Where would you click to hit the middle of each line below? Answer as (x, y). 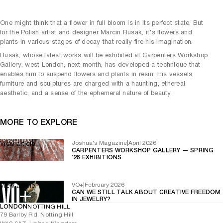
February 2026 (105, 184)
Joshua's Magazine (99, 143)
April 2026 (142, 143)
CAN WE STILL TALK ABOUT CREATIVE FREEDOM (146, 192)
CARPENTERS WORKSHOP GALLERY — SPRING (143, 150)
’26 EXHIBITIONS (97, 157)
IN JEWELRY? (91, 199)
